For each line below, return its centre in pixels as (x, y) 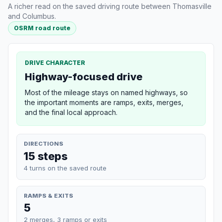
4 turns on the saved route (65, 168)
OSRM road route (42, 28)
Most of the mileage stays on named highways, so (106, 93)
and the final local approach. (71, 112)
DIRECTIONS (44, 144)
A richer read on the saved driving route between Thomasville (110, 6)
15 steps (46, 156)
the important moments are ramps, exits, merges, (104, 103)
